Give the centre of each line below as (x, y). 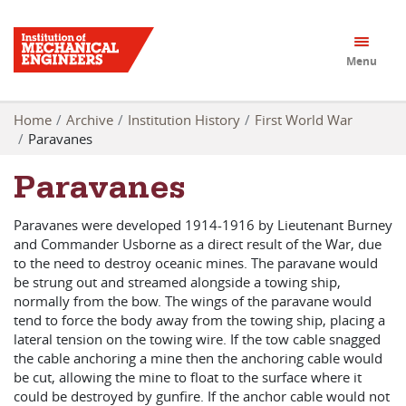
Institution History (184, 119)
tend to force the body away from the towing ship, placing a (199, 320)
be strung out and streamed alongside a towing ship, (177, 282)
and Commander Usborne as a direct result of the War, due (198, 244)
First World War (304, 119)
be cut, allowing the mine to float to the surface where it (188, 377)
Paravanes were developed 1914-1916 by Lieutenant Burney (203, 225)
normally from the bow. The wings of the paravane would (193, 301)
